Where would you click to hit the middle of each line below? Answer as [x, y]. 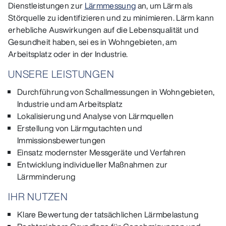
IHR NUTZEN [38, 196]
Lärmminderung [46, 176]
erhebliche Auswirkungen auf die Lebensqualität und [103, 30]
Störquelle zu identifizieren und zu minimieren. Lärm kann [111, 17]
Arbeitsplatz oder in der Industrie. [69, 54]
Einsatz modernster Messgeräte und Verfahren [102, 152]
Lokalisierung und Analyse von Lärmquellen [96, 116]
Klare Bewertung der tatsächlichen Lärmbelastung [108, 214]
